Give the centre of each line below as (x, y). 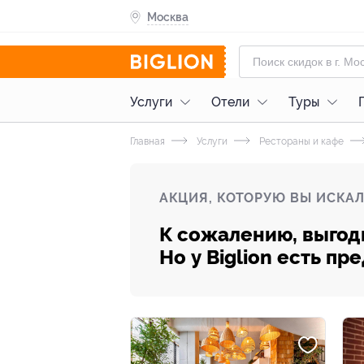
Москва (168, 17)
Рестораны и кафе (300, 141)
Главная (147, 141)
